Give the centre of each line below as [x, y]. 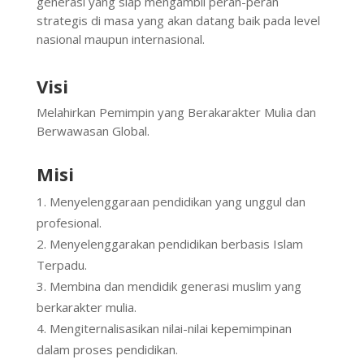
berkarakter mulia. [86, 308]
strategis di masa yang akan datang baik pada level [178, 21]
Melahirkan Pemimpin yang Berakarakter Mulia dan [176, 113]
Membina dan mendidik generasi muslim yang [175, 286]
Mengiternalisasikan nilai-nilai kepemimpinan [170, 329]
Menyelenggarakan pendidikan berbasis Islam [176, 244]
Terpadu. [61, 265]
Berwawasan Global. [93, 131]
